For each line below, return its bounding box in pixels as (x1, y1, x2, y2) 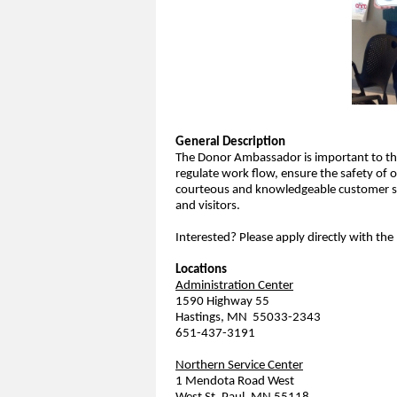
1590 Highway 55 (175, 294, 269, 308)
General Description (175, 135, 285, 149)
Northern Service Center (175, 358, 303, 372)
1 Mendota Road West (175, 374, 294, 388)
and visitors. (175, 198, 240, 213)
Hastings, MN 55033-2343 (175, 310, 321, 324)
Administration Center (175, 278, 293, 292)
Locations (175, 262, 227, 276)
